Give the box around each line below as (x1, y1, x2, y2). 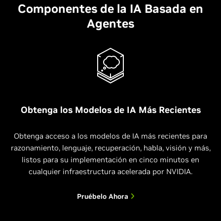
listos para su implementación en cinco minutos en (22, 154, 199, 164)
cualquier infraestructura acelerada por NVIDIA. (29, 166, 192, 176)
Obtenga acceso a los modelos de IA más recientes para (14, 131, 207, 141)
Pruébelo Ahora (76, 191, 130, 201)
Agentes (87, 15, 134, 31)
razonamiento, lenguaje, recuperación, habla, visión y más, (10, 143, 211, 152)
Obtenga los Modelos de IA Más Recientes (20, 104, 201, 115)
